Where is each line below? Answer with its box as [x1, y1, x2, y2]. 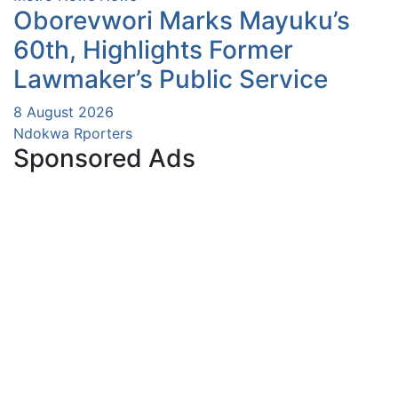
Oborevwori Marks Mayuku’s [13, 5, 350, 36]
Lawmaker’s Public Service [13, 64, 328, 95]
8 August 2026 [13, 103, 114, 122]
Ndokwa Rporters [13, 124, 132, 143]
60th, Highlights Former [13, 35, 293, 66]
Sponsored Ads [13, 143, 195, 174]
